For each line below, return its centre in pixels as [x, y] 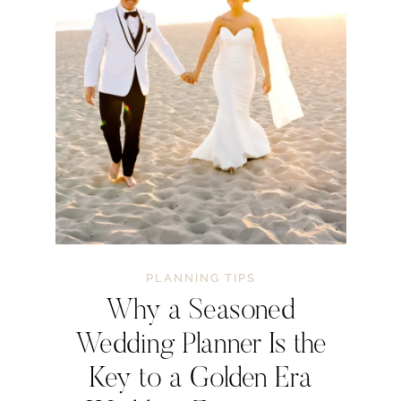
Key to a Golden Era [200, 380]
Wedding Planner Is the [200, 346]
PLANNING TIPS [200, 278]
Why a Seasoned [200, 312]
